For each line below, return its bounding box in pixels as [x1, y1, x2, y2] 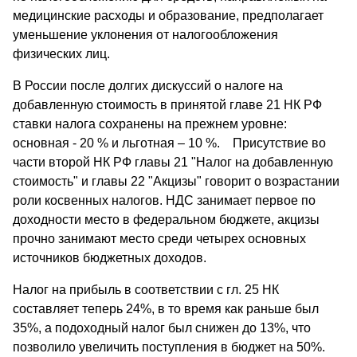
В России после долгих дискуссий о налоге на [13, 79, 283, 93]
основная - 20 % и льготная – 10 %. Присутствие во [13, 136, 326, 151]
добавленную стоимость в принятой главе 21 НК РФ [13, 98, 322, 112]
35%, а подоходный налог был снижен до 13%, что [13, 321, 311, 335]
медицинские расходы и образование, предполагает [13, 9, 324, 23]
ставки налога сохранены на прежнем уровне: [13, 117, 287, 131]
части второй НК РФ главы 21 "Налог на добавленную [13, 155, 333, 170]
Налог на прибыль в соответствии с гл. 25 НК [13, 283, 279, 297]
